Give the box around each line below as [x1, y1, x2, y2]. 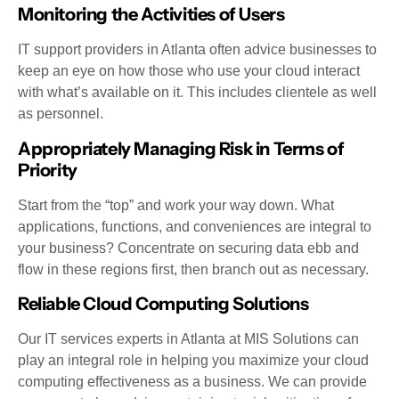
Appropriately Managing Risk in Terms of [18, 137, 345, 159]
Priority [18, 159, 77, 181]
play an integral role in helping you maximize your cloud [18, 352, 369, 368]
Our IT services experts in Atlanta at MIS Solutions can [18, 330, 359, 346]
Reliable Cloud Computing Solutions [18, 292, 309, 314]
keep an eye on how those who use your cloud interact [18, 63, 360, 79]
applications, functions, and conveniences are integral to [18, 218, 371, 234]
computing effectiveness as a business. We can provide [18, 373, 367, 389]
